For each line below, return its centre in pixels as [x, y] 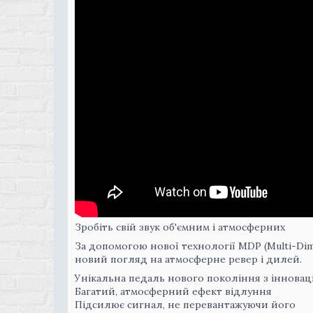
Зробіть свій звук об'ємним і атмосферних [180, 227]
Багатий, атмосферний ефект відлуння [173, 291]
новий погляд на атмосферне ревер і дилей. [188, 259]
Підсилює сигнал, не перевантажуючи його [185, 305]
